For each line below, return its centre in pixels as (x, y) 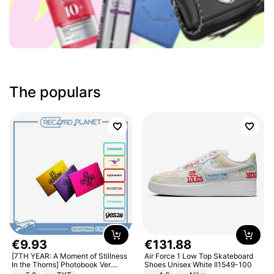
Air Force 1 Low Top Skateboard (198, 256)
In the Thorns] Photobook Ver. (62, 264)
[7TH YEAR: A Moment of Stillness (70, 256)
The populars (55, 92)
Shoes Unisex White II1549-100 (198, 264)
